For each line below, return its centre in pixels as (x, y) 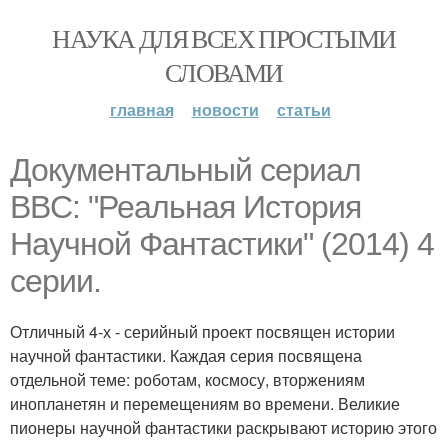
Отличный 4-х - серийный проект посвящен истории (202, 331)
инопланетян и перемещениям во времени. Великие (205, 403)
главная (141, 109)
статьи (303, 109)
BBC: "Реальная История (185, 207)
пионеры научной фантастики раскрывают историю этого (223, 427)
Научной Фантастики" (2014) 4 (222, 244)
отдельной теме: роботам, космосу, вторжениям (187, 379)
